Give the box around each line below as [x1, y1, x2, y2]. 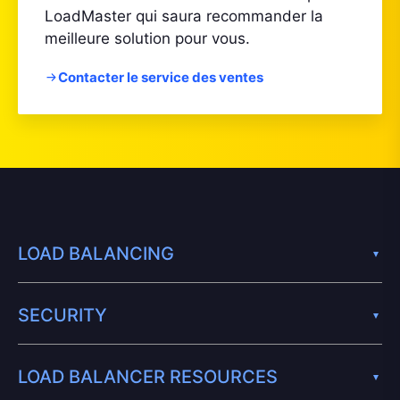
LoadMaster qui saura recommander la [45, 6, 323, 25]
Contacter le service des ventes [58, 68, 263, 86]
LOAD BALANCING [18, 242, 174, 264]
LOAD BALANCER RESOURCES [18, 365, 278, 387]
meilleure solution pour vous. [45, 29, 250, 47]
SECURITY [18, 304, 107, 326]
